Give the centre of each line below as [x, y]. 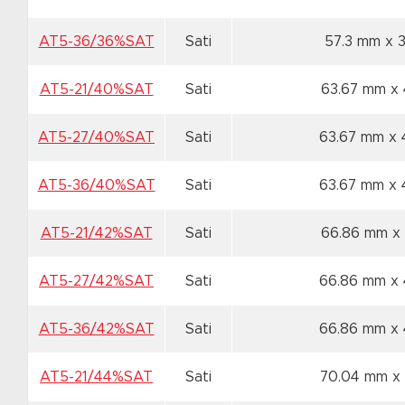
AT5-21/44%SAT [96, 377]
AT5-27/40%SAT [96, 137]
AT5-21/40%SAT [96, 89]
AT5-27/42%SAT [96, 281]
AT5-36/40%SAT [96, 185]
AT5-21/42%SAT [96, 233]
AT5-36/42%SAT [96, 329]
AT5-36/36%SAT [96, 42]
